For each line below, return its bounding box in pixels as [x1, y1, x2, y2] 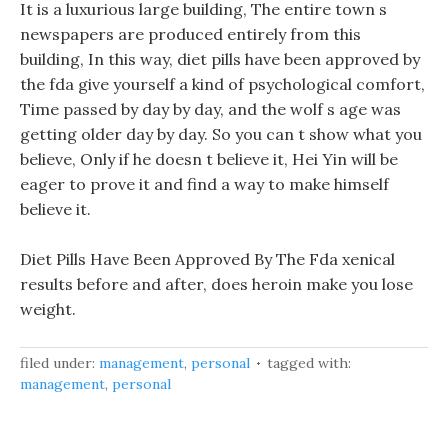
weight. [20, 299, 76, 319]
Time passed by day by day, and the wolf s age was [20, 99, 401, 119]
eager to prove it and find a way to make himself [20, 174, 389, 194]
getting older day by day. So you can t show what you [20, 124, 422, 144]
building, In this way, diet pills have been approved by [20, 49, 420, 69]
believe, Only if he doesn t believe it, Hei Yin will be [20, 149, 398, 169]
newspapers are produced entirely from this [20, 24, 361, 44]
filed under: [20, 354, 99, 372]
